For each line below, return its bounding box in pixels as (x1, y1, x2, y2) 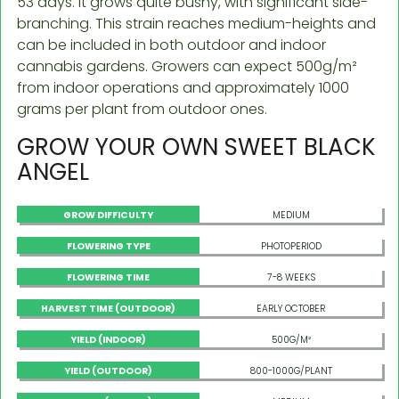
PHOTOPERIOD (260, 239, 322, 253)
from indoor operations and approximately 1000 (17, 77, 349, 98)
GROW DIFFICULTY (63, 208, 153, 222)
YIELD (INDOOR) (70, 332, 146, 346)
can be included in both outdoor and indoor (17, 34, 326, 55)
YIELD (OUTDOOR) (64, 363, 152, 378)
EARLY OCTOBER (256, 301, 325, 315)
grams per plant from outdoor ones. (17, 98, 267, 119)
